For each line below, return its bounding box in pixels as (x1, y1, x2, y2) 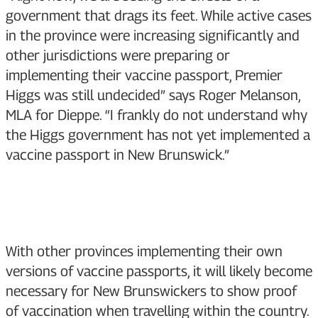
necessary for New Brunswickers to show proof (6, 283, 297, 300)
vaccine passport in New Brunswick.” (6, 146, 229, 164)
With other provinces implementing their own (6, 243, 283, 261)
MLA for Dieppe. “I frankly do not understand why (6, 106, 307, 124)
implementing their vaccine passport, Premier (6, 67, 283, 84)
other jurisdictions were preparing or (6, 47, 230, 65)
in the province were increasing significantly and (6, 27, 300, 45)
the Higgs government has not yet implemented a (6, 126, 310, 144)
